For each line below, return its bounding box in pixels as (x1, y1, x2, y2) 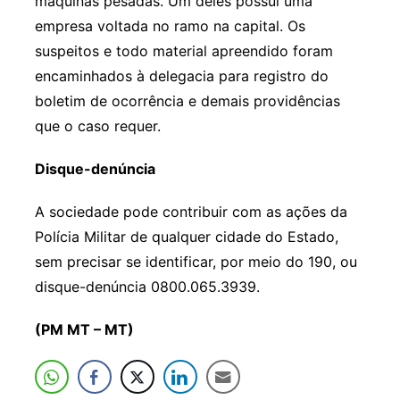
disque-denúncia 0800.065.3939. (34, 277, 260, 296)
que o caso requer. (34, 116, 161, 135)
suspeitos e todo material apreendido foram (34, 41, 333, 60)
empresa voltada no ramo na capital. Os (34, 16, 305, 35)
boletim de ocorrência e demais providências (34, 91, 340, 110)
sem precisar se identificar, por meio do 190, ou (34, 252, 357, 271)
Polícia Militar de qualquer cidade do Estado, (34, 227, 338, 246)
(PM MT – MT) (34, 320, 134, 338)
